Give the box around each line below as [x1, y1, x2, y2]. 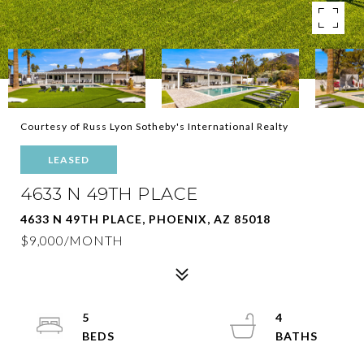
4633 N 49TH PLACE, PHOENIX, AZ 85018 [20, 212, 271, 226]
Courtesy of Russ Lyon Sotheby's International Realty [20, 120, 288, 132]
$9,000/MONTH [20, 232, 123, 248]
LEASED [48, 154, 89, 166]
